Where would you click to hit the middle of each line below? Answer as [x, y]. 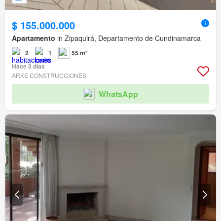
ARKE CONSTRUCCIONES [49, 75]
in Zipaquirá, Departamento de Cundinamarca [128, 38]
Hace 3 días [28, 66]
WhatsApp [118, 94]
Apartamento [34, 38]
